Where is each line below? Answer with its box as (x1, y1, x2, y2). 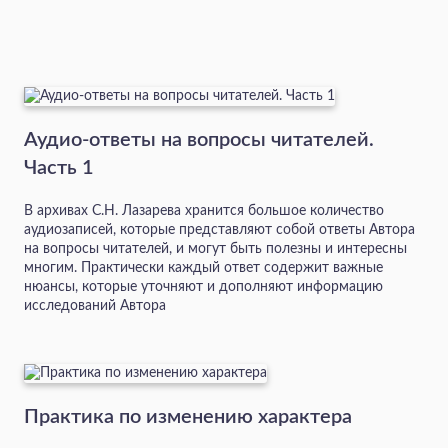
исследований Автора (24, 299, 166, 314)
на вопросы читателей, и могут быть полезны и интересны (24, 242, 407, 257)
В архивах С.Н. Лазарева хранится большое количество (24, 204, 384, 219)
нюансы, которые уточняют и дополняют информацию (24, 280, 383, 295)
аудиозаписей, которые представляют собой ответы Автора (24, 223, 415, 238)
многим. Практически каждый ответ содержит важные (24, 261, 383, 276)
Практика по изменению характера (24, 407, 352, 428)
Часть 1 (24, 158, 94, 179)
